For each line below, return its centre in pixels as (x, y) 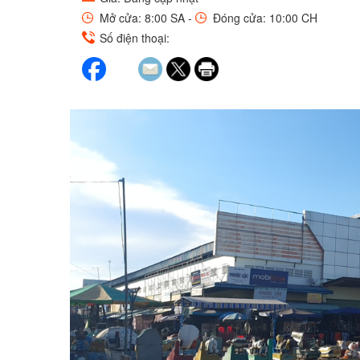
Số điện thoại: (133, 38)
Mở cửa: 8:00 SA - (146, 18)
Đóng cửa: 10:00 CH (264, 18)
